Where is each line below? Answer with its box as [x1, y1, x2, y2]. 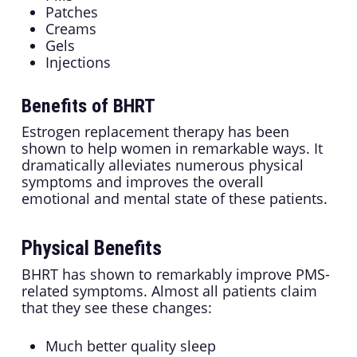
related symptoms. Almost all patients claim [21, 281, 317, 301]
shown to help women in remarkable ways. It [21, 139, 323, 159]
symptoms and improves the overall [21, 172, 264, 192]
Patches [45, 2, 98, 22]
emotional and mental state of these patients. [21, 189, 328, 209]
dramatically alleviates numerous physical [21, 155, 304, 175]
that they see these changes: [21, 298, 212, 318]
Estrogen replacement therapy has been [21, 122, 289, 142]
